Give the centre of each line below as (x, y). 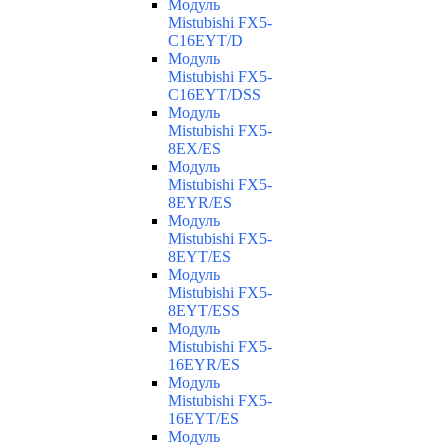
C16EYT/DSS (214, 95)
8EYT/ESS (204, 311)
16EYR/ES (204, 365)
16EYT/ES (203, 419)
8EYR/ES (200, 203)
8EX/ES (194, 149)
